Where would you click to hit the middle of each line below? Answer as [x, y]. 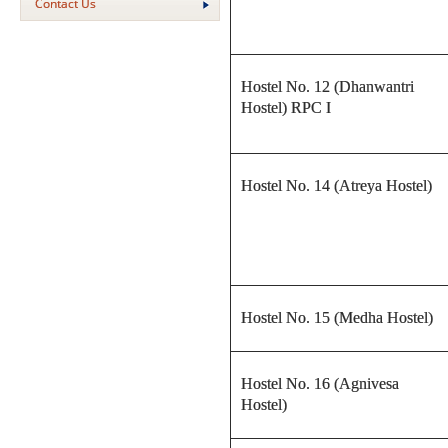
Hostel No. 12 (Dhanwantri [327, 86]
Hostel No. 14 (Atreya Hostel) [336, 185]
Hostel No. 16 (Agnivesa [320, 383]
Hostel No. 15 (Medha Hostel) [337, 317]
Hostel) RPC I [286, 107]
